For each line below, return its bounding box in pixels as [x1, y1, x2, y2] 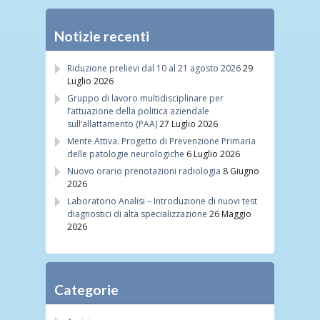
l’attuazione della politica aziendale [67, 104, 209, 117]
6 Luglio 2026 [186, 147, 240, 160]
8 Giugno [223, 164, 259, 177]
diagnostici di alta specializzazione [67, 207, 207, 220]
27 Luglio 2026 [159, 117, 218, 130]
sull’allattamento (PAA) [67, 117, 157, 130]
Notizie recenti [54, 27, 149, 44]
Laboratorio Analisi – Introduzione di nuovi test [67, 194, 257, 207]
